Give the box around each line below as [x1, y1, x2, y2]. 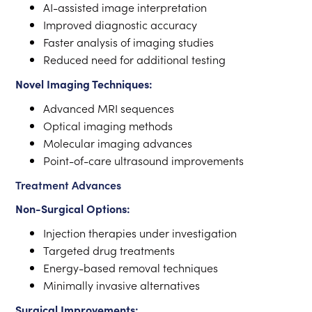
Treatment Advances [15, 177, 122, 192]
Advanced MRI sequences [43, 100, 175, 116]
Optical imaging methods [43, 118, 173, 133]
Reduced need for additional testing [43, 52, 226, 67]
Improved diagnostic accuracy [43, 17, 198, 32]
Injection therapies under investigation [43, 225, 237, 240]
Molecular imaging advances [43, 135, 193, 150]
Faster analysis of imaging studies [43, 34, 214, 49]
